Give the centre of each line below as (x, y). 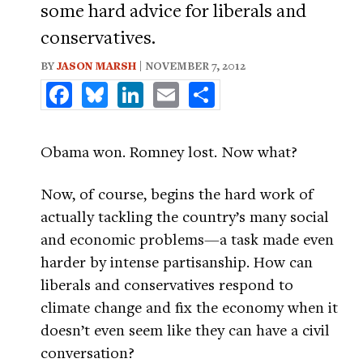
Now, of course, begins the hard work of (177, 193)
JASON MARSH (96, 66)
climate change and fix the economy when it (189, 307)
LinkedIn (170, 88)
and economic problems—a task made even (187, 239)
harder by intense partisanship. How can (177, 261)
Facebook (100, 88)
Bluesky (131, 88)
